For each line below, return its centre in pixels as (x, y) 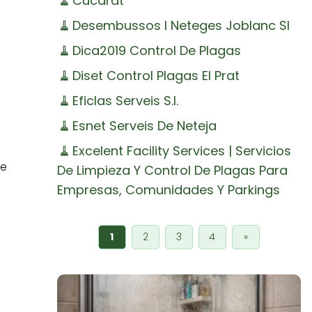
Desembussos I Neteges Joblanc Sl (181, 26)
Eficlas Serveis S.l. (125, 101)
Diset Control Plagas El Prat (156, 76)
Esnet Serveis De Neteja (144, 126)
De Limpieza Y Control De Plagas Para (172, 171)
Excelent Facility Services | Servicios (181, 151)
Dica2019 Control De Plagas (156, 51)
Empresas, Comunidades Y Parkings (168, 190)
